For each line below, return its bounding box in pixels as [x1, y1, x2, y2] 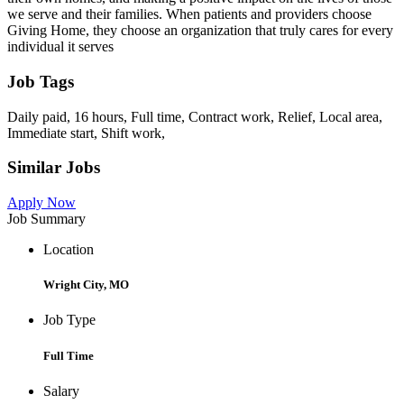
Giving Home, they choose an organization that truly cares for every [7, 23, 393, 39]
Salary [43, 382, 79, 399]
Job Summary [7, 211, 86, 227]
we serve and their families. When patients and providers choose [7, 6, 372, 23]
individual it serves [7, 39, 114, 55]
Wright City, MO [43, 278, 129, 292]
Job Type [43, 312, 96, 328]
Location [43, 242, 94, 258]
